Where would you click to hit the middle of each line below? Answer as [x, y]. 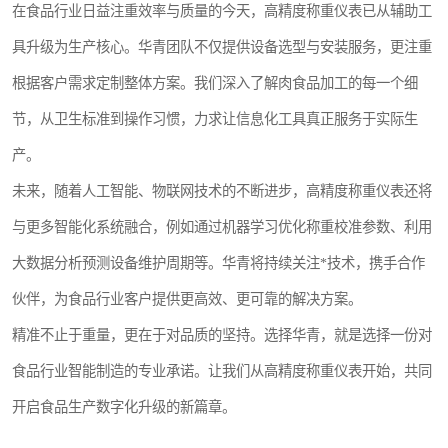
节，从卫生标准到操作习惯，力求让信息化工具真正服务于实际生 [215, 119]
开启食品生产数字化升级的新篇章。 [124, 407]
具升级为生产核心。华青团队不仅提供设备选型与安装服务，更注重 [222, 47]
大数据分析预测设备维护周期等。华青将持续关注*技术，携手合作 [218, 263]
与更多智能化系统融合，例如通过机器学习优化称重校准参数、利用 [222, 227]
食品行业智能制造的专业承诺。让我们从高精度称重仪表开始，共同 [222, 371]
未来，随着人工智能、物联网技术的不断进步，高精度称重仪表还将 [222, 191]
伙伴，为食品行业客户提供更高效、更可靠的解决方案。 [187, 299]
